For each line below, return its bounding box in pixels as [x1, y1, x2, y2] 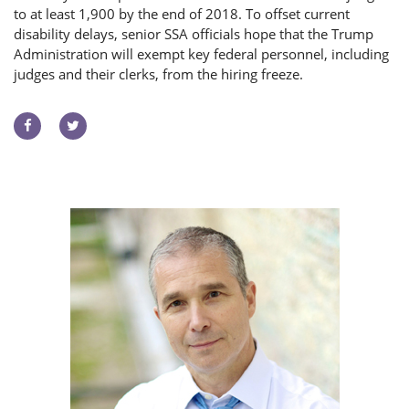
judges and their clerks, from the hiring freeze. [14, 65, 303, 84]
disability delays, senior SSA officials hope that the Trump [14, 25, 373, 44]
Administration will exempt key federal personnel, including [14, 45, 389, 64]
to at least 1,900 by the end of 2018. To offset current [14, 5, 350, 24]
